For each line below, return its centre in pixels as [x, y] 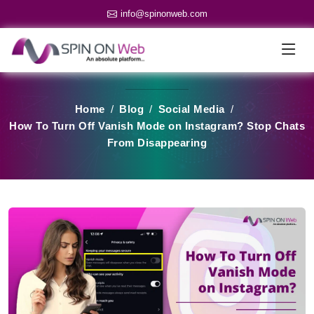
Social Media [191, 109]
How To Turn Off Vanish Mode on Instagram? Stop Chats [157, 126]
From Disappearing [157, 143]
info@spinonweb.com [164, 14]
